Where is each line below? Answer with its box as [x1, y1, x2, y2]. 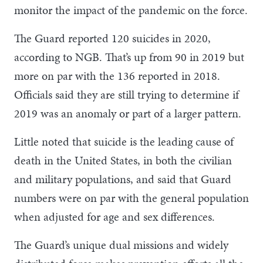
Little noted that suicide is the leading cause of [14, 133, 234, 150]
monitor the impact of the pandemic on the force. [14, 1, 248, 18]
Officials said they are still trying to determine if [14, 86, 239, 103]
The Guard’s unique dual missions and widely [14, 236, 228, 253]
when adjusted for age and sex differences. [14, 208, 215, 225]
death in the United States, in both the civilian [14, 151, 232, 168]
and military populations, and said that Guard [14, 170, 231, 187]
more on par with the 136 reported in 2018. [14, 67, 220, 84]
